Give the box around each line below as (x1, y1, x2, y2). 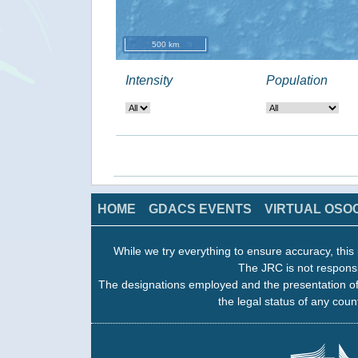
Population (266, 74, 328, 87)
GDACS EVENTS (149, 202, 252, 216)
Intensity (125, 74, 173, 87)
